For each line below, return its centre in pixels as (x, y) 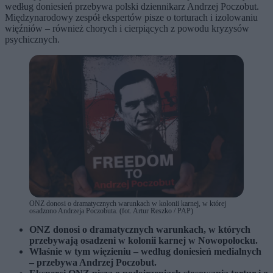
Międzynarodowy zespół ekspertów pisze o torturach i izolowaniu (131, 17)
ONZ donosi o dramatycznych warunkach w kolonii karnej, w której (128, 204)
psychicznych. (32, 39)
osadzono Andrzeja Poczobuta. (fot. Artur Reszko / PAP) (111, 211)
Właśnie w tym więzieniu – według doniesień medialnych (145, 252)
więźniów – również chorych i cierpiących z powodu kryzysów (127, 28)
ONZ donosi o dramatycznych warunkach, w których (140, 230)
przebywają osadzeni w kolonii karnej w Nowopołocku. (144, 241)
